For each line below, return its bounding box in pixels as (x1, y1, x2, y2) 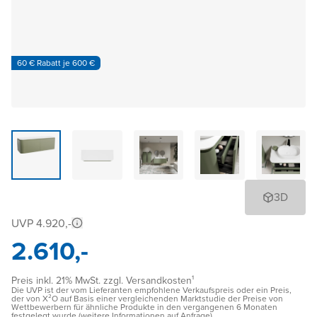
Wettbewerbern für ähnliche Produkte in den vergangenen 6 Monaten (11, 301, 277, 314)
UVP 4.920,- (11, 215, 71, 232)
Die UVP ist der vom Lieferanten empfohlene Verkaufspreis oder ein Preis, (11, 284, 292, 297)
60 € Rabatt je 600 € (17, 56, 95, 69)
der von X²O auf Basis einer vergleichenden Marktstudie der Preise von (11, 292, 283, 306)
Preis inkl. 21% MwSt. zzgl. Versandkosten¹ (11, 273, 194, 289)
